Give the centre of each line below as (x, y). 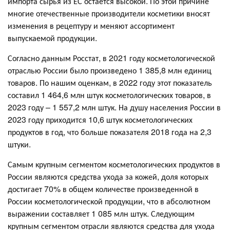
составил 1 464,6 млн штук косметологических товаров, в (109, 94)
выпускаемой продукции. (52, 37)
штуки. (19, 144)
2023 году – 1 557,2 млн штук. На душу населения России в (114, 107)
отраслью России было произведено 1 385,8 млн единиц (110, 70)
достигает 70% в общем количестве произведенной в (103, 188)
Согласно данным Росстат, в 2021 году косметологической (111, 57)
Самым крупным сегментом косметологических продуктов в (114, 164)
